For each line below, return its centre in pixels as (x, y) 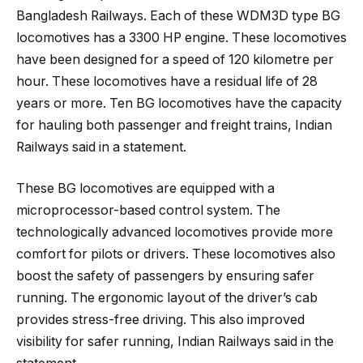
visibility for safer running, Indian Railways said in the (175, 342)
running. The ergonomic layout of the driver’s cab (167, 298)
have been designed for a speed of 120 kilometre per (175, 59)
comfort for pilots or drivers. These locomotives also (176, 254)
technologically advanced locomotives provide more (175, 233)
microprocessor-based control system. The (148, 211)
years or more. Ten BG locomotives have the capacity (179, 103)
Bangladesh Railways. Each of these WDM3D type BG (178, 15)
